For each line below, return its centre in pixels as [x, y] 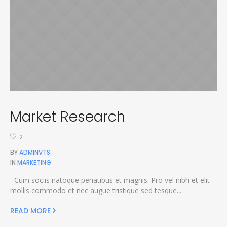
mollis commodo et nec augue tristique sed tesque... [96, 191]
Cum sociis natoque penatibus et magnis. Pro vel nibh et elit [110, 180]
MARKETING [34, 163]
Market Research [67, 117]
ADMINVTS [34, 153]
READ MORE [30, 211]
